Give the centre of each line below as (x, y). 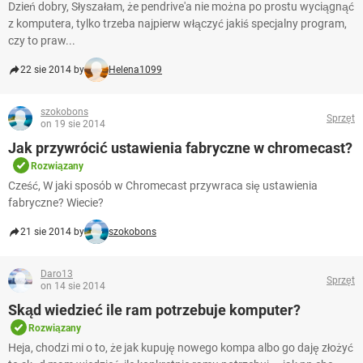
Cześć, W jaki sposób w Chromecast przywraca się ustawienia (163, 186)
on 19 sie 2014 (73, 124)
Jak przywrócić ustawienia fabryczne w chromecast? (180, 148)
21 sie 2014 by (52, 232)
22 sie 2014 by (52, 70)
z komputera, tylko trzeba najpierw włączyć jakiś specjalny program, (177, 24)
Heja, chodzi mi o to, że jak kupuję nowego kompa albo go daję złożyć (181, 348)
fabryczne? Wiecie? (56, 203)
